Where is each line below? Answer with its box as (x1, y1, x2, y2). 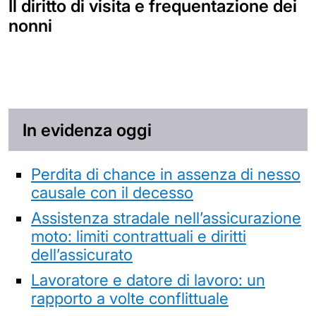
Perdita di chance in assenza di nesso (31, 164, 300, 183)
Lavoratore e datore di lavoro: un (31, 269, 265, 289)
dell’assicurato (31, 244, 133, 264)
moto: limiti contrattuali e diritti (31, 226, 246, 245)
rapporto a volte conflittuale (31, 288, 229, 308)
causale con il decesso (31, 182, 193, 202)
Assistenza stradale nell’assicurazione (31, 207, 301, 227)
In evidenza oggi (23, 119, 152, 140)
